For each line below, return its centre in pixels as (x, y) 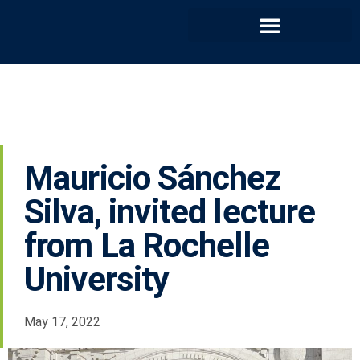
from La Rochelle (147, 245)
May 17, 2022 (62, 322)
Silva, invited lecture (170, 212)
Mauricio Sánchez (153, 178)
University (97, 279)
